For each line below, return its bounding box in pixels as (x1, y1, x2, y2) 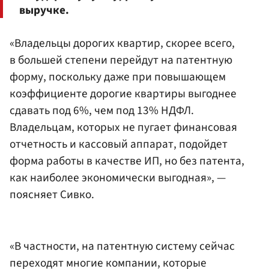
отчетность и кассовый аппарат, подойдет (10, 136, 228, 153)
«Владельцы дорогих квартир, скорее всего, (10, 35, 235, 52)
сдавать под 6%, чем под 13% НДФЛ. (10, 102, 194, 119)
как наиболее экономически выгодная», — (10, 169, 226, 187)
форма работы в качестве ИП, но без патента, (10, 153, 244, 170)
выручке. (19, 1, 69, 19)
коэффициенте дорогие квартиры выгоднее (10, 85, 237, 103)
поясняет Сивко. (10, 186, 94, 204)
